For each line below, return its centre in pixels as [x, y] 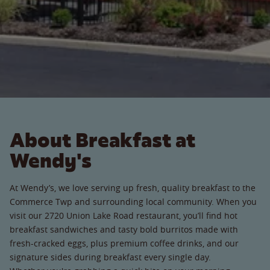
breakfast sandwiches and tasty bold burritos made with [124, 229]
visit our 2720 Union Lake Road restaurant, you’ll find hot [124, 215]
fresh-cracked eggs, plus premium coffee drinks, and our [124, 243]
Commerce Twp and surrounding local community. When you [133, 201]
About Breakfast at [102, 140]
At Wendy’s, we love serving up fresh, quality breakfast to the [133, 187]
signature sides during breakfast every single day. [115, 257]
